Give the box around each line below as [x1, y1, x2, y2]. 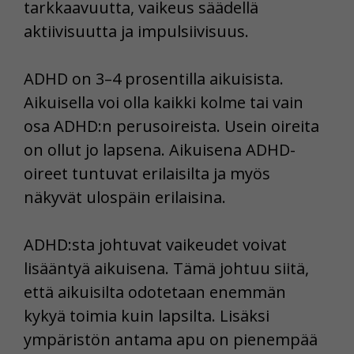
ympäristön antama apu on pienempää [24, 329, 318, 351]
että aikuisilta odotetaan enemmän [24, 281, 286, 303]
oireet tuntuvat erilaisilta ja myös [24, 163, 270, 185]
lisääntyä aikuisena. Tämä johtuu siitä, [24, 258, 309, 280]
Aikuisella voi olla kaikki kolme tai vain [24, 92, 303, 114]
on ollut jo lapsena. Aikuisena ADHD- [24, 139, 296, 161]
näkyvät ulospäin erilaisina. [24, 186, 226, 209]
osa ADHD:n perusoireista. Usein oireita [24, 115, 319, 137]
